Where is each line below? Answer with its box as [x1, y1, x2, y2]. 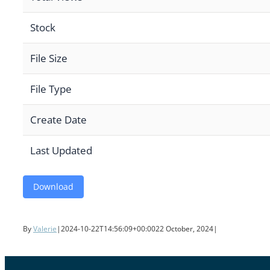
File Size [30, 51, 67, 66]
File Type [30, 82, 72, 96]
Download [33, 181, 74, 193]
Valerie [33, 224, 57, 234]
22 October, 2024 [155, 224, 213, 234]
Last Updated [30, 143, 92, 158]
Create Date [30, 113, 87, 127]
